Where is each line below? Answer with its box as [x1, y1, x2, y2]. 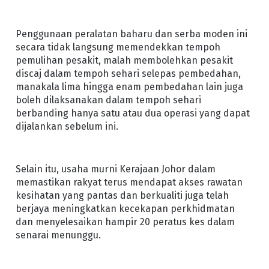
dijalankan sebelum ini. [15, 120, 118, 132]
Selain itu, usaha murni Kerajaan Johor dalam [15, 163, 216, 175]
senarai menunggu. [15, 229, 101, 241]
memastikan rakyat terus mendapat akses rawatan [15, 176, 243, 188]
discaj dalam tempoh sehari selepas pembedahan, [15, 67, 241, 79]
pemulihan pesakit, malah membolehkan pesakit [15, 54, 233, 66]
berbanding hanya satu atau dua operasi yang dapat [15, 107, 250, 119]
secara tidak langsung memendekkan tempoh [15, 41, 220, 53]
